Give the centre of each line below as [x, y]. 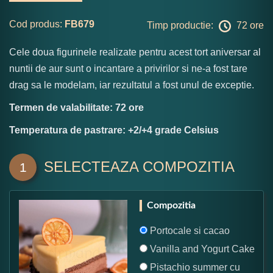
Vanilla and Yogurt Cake [201, 249]
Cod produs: [36, 24]
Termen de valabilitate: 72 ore [76, 107]
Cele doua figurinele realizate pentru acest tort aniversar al [135, 52]
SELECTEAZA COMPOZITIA [139, 166]
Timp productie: [181, 25]
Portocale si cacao [189, 230]
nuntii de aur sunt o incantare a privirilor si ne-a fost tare [128, 68]
